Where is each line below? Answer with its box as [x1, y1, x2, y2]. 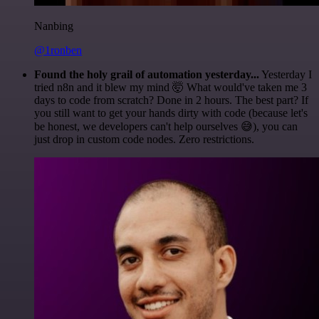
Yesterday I [259, 68, 312, 80]
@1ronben [34, 43, 82, 56]
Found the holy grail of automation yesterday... [34, 68, 259, 80]
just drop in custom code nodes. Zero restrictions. [34, 132, 254, 145]
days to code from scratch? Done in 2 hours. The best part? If [34, 93, 308, 106]
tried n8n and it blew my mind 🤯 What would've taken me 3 [34, 80, 307, 93]
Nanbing [34, 19, 73, 32]
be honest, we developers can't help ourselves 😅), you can [34, 120, 298, 132]
